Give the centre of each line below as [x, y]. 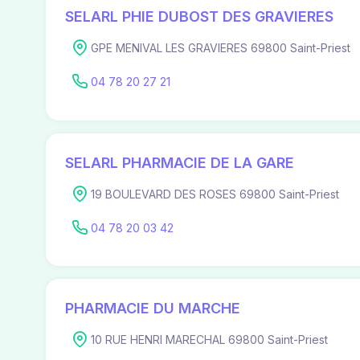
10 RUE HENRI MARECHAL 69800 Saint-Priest [209, 340]
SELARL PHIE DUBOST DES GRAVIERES [199, 17]
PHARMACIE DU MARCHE [153, 309]
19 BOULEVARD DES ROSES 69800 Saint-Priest [215, 194]
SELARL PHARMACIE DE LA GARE [180, 162]
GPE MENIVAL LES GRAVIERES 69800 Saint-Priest [221, 48]
